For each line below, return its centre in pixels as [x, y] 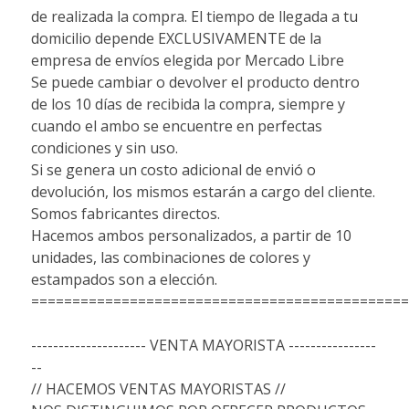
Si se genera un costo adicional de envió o [173, 169]
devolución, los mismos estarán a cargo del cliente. [203, 191]
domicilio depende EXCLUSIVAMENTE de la [176, 38]
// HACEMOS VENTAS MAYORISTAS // [158, 388]
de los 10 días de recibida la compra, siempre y [188, 104]
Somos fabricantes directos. [125, 213]
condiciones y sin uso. [104, 147]
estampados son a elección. [126, 279]
